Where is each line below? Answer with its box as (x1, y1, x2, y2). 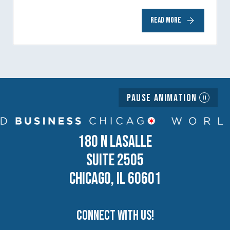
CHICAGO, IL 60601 (69, 168, 161, 189)
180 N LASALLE (78, 131, 152, 152)
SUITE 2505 (86, 150, 144, 170)
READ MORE (150, 15, 181, 25)
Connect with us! (76, 207, 154, 224)
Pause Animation (127, 92, 197, 104)
